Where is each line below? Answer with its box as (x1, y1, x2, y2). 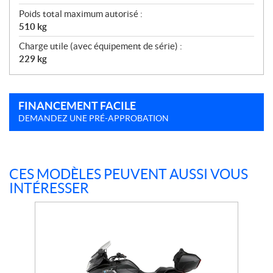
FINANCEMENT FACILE (18, 99, 136, 112)
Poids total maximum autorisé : (19, 8, 143, 19)
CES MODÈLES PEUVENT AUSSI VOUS (9, 166, 248, 182)
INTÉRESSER (9, 180, 89, 196)
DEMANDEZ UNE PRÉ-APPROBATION (18, 113, 169, 123)
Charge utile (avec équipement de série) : (19, 40, 182, 51)
